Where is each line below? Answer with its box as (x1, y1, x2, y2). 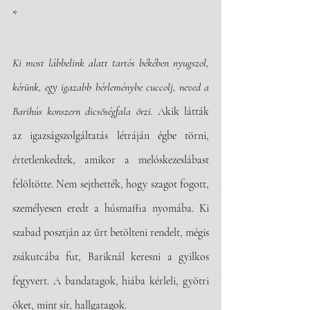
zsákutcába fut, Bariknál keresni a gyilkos (12, 250, 209, 264)
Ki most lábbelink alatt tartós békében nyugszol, (12, 56, 209, 70)
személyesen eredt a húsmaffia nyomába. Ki (12, 201, 209, 215)
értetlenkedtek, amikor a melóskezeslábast (12, 153, 209, 167)
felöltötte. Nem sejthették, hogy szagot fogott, (12, 177, 209, 191)
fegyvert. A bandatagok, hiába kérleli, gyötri (12, 274, 209, 288)
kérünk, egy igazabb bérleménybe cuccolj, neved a (12, 80, 209, 94)
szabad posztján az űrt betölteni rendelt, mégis (12, 226, 209, 239)
